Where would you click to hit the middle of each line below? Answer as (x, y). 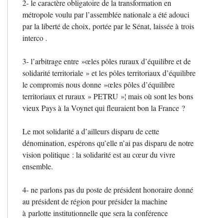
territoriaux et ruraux (54, 96)
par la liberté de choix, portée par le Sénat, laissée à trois (108, 26)
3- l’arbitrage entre (51, 61)
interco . (35, 37)
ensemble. (38, 166)
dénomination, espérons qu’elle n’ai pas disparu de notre (108, 143)
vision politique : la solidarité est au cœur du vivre (99, 154)
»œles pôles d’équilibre (139, 84)
